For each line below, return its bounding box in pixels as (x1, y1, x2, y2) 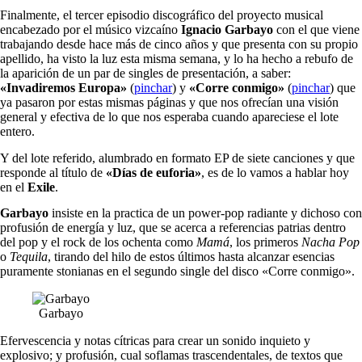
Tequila (10, 250, 48, 264)
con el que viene (273, 23, 360, 37)
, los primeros (229, 235, 301, 250)
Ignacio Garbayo (178, 23, 273, 37)
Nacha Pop (301, 235, 360, 250)
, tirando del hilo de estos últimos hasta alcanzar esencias (48, 250, 335, 264)
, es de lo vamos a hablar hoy (201, 165, 349, 179)
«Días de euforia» (106, 165, 201, 179)
